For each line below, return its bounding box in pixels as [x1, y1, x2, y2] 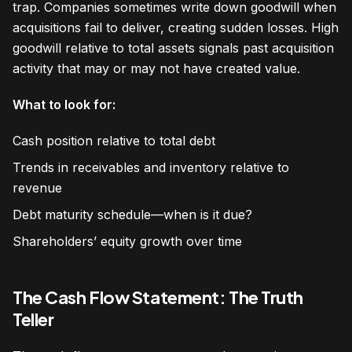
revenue [13, 179, 62, 196]
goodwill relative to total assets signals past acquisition [13, 39, 334, 56]
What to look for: [13, 96, 115, 112]
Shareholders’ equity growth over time [13, 233, 242, 249]
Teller [13, 307, 54, 330]
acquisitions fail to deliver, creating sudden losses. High [13, 19, 339, 35]
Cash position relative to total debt [13, 132, 215, 148]
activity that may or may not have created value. [13, 60, 300, 76]
